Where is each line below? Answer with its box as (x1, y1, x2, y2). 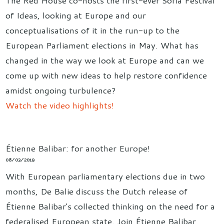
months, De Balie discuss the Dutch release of (5, 185, 188, 197)
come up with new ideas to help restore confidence (5, 68, 207, 81)
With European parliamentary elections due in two (5, 170, 205, 182)
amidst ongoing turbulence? (5, 83, 116, 96)
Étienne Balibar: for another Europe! (5, 142, 150, 154)
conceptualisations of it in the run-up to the (5, 23, 180, 36)
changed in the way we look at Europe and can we (5, 53, 204, 66)
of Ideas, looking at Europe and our (5, 8, 146, 21)
